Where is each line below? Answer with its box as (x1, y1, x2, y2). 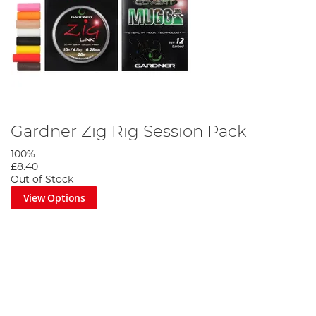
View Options (23, 190, 85, 205)
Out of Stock (11, 174, 73, 185)
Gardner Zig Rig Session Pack (11, 123, 247, 140)
